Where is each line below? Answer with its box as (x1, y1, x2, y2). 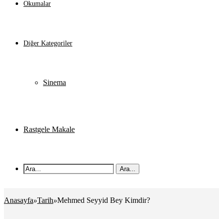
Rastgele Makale (23, 125, 75, 133)
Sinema (43, 78, 66, 87)
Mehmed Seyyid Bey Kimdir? (57, 196, 150, 204)
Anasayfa (4, 196, 33, 204)
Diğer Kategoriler (23, 40, 72, 47)
